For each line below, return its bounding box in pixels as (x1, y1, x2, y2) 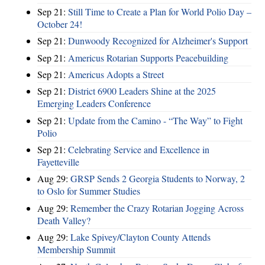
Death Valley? (37, 214, 91, 227)
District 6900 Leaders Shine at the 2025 (68, 85, 216, 98)
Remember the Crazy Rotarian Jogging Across (70, 201, 244, 214)
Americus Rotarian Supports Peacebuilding (68, 51, 228, 64)
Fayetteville (37, 156, 79, 168)
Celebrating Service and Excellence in (68, 143, 209, 156)
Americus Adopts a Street (68, 67, 164, 80)
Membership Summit (37, 243, 115, 256)
